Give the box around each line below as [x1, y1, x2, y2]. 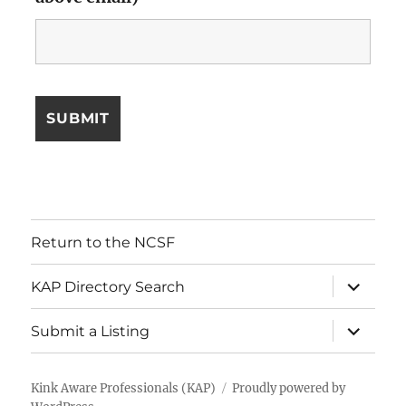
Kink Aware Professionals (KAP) [31, 381, 217, 397]
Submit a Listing [31, 322, 150, 340]
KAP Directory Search [31, 277, 186, 295]
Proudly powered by [232, 381, 346, 397]
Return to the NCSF [31, 233, 176, 251]
